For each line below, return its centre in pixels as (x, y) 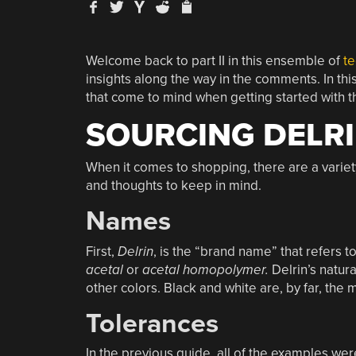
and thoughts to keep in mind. (173, 186)
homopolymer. (225, 269)
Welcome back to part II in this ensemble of (214, 60)
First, (101, 251)
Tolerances (152, 323)
